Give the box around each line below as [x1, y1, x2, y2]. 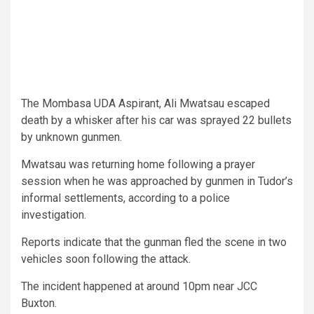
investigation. [21, 207, 86, 221]
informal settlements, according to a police [21, 191, 230, 205]
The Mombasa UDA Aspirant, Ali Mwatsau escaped [21, 96, 270, 110]
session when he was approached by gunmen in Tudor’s [21, 174, 293, 188]
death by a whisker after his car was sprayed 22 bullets [21, 113, 292, 127]
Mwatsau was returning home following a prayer [21, 157, 255, 171]
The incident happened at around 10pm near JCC [21, 279, 257, 293]
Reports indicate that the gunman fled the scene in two [21, 235, 287, 249]
